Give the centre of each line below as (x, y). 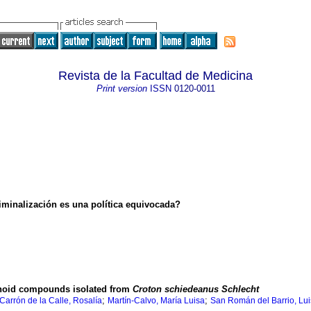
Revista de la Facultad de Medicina (155, 76)
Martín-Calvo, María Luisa (156, 301)
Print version (121, 89)
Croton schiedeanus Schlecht (196, 289)
